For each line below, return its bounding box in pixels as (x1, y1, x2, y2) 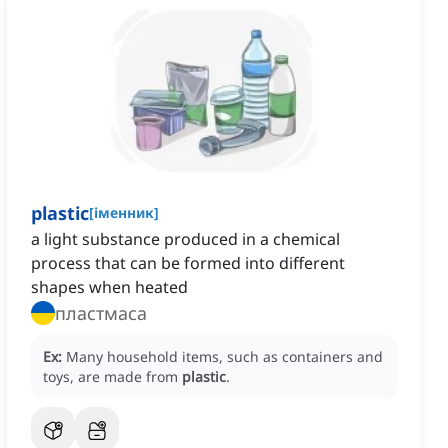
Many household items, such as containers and (66, 347, 383, 367)
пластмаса (55, 301, 147, 326)
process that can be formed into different (31, 252, 345, 275)
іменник (94, 203, 154, 223)
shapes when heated (31, 276, 188, 299)
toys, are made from (43, 367, 182, 387)
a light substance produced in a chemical (31, 228, 340, 251)
